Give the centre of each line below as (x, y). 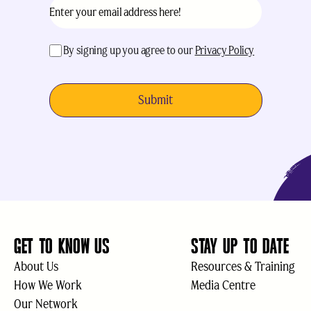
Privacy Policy (225, 50)
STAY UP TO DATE (240, 246)
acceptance (73, 49)
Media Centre (223, 285)
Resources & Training (243, 267)
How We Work (48, 285)
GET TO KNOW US (62, 246)
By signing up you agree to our (129, 50)
